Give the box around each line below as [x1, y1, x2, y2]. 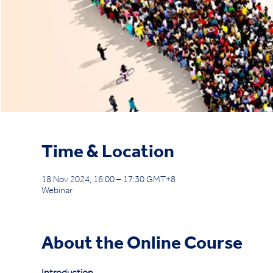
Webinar [41, 187, 73, 196]
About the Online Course [41, 236, 243, 255]
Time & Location [41, 145, 175, 163]
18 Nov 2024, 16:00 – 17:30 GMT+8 [41, 176, 176, 185]
